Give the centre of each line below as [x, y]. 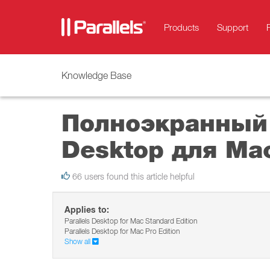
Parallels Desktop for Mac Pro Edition [122, 231]
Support [233, 27]
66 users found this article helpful [132, 177]
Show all [78, 241]
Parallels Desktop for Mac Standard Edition [131, 221]
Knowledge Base [96, 75]
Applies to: [87, 210]
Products [181, 27]
